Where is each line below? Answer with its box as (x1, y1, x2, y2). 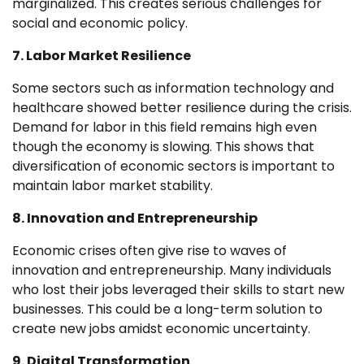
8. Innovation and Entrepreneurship (12, 209, 258, 228)
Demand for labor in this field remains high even (12, 118, 317, 137)
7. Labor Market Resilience (12, 46, 191, 66)
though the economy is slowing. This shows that (12, 137, 314, 157)
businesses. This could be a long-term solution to (12, 300, 323, 319)
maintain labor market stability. (12, 176, 213, 196)
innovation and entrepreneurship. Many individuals (12, 261, 331, 280)
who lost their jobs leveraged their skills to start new (12, 280, 344, 300)
